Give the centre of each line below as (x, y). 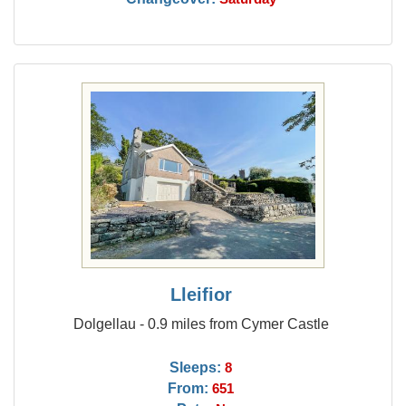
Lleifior (201, 295)
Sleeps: (196, 367)
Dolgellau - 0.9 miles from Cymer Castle (201, 324)
